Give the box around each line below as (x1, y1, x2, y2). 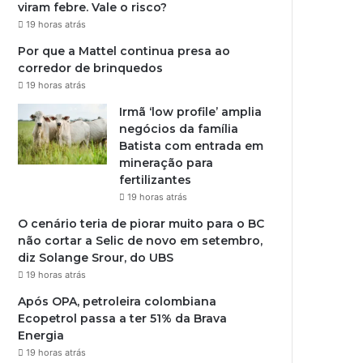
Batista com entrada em (119, 139, 264, 153)
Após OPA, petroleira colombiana (18, 294, 217, 309)
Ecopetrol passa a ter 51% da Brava (18, 311, 228, 326)
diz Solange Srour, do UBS (18, 250, 174, 265)
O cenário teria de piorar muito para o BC (18, 216, 265, 231)
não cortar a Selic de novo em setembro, (18, 233, 263, 248)
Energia (18, 328, 65, 343)
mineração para (119, 156, 214, 170)
